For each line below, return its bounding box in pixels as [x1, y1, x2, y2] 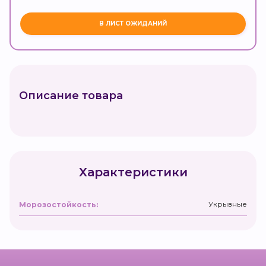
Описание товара [19, 88, 123, 102]
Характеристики [78, 164, 188, 179]
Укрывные [208, 199, 247, 208]
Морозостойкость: [19, 199, 98, 209]
